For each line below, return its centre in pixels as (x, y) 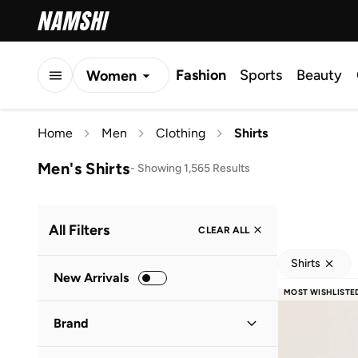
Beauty (319, 75)
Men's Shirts (84, 168)
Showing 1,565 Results (193, 168)
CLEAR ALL (224, 230)
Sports (261, 75)
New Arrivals (91, 278)
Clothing (181, 133)
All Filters (79, 230)
